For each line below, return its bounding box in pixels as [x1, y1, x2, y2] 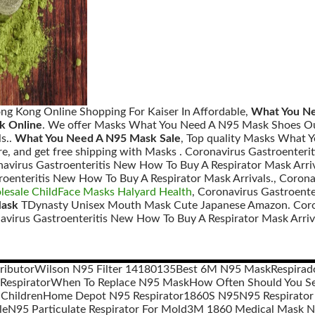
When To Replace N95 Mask [50, 277, 189, 288]
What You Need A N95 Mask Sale [15, 133, 181, 144]
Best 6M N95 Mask [176, 264, 271, 275]
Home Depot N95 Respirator [42, 290, 184, 302]
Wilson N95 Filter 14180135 [34, 264, 176, 275]
